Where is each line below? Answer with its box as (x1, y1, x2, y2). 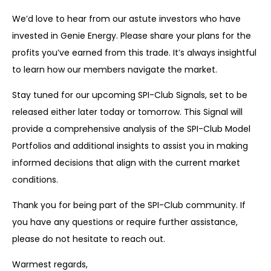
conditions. (12, 174, 58, 186)
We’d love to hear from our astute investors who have (12, 13, 241, 25)
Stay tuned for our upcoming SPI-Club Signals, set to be (12, 89, 247, 102)
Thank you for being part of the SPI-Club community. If (12, 199, 246, 212)
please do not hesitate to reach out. (12, 233, 165, 246)
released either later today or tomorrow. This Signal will (12, 106, 243, 119)
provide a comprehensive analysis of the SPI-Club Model (12, 123, 250, 135)
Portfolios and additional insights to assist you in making (12, 140, 248, 152)
